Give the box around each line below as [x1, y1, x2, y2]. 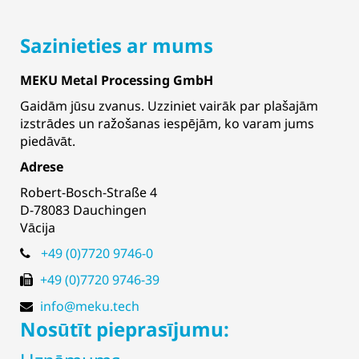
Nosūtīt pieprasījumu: [20, 316, 229, 342]
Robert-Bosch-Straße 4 [20, 184, 157, 201]
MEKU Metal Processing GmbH [20, 71, 213, 89]
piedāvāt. [20, 132, 75, 150]
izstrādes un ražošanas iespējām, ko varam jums [20, 115, 314, 132]
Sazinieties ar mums [20, 32, 213, 58]
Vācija [20, 219, 55, 236]
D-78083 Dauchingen [20, 201, 147, 219]
